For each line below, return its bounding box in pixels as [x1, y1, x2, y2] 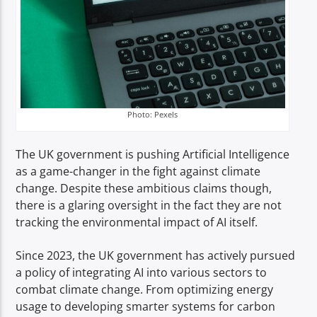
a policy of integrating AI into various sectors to [16, 264, 267, 280]
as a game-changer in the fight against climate [16, 163, 261, 180]
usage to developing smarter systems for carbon [16, 298, 276, 314]
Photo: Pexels [127, 109, 178, 120]
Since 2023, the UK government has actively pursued [16, 247, 296, 263]
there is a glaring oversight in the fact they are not [16, 197, 282, 214]
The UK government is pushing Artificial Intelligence [16, 146, 290, 163]
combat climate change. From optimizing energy [16, 281, 274, 297]
